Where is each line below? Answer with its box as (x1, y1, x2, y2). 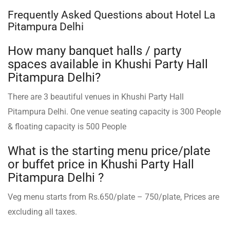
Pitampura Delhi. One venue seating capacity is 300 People (8, 106, 221, 117)
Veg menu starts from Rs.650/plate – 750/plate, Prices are (8, 191, 219, 202)
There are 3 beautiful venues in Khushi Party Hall (8, 91, 184, 102)
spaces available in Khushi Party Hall (8, 56, 208, 71)
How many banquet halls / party (8, 43, 181, 58)
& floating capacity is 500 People (8, 121, 126, 131)
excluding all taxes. (8, 206, 77, 217)
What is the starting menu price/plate (8, 143, 210, 158)
